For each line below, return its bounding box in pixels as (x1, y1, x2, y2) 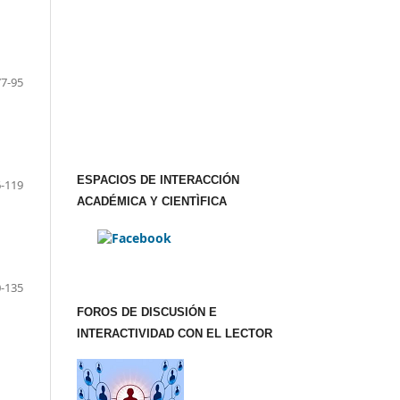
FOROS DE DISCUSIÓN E (77, 305, 217, 320)
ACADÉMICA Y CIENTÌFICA (77, 195, 227, 209)
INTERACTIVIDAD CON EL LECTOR (77, 327, 272, 341)
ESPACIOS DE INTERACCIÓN (77, 173, 239, 187)
